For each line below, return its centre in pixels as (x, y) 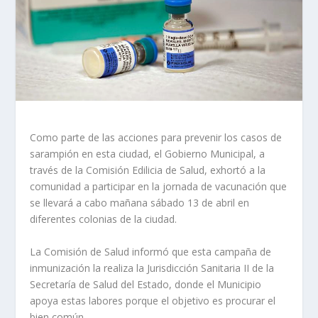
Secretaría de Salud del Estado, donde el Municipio (146, 284)
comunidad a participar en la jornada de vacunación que (159, 187)
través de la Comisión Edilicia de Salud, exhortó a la (148, 170)
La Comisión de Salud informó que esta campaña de (151, 251)
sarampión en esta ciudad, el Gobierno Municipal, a (148, 154)
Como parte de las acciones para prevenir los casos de (156, 138)
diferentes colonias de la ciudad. (104, 219)
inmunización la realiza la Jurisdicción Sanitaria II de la (152, 268)
